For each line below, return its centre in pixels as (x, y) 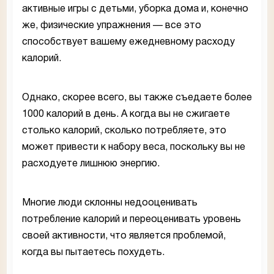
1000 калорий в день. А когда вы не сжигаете (126, 114)
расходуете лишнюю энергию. (91, 164)
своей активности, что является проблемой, (124, 236)
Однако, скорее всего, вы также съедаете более (137, 98)
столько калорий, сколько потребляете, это (124, 131)
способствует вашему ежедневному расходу (128, 42)
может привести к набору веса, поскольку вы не (134, 147)
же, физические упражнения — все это (112, 25)
